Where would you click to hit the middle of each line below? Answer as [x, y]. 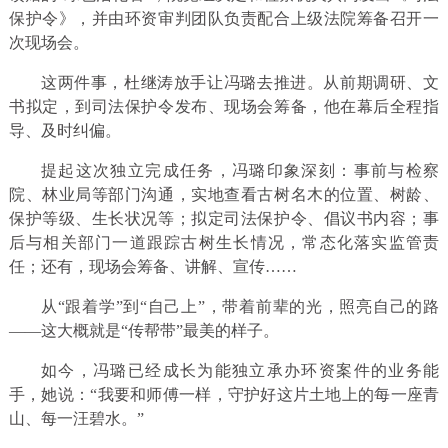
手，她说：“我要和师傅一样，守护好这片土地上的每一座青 [224, 394]
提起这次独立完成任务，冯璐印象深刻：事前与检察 [240, 170]
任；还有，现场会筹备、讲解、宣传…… [152, 266]
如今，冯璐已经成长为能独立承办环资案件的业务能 [240, 370]
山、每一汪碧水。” [76, 418]
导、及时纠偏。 [64, 130]
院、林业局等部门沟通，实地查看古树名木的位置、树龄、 [224, 194]
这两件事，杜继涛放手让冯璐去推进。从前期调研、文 [240, 82]
